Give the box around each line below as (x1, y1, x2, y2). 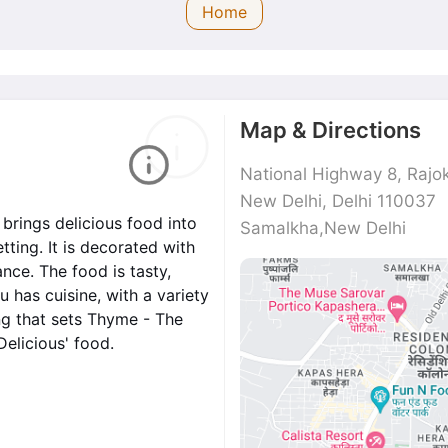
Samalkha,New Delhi (240, 217, 406, 238)
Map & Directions (240, 116, 421, 143)
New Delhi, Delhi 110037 (240, 190, 436, 211)
